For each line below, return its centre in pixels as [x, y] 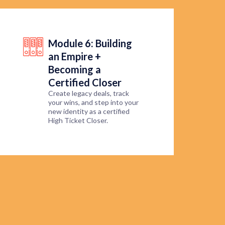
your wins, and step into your [93, 102]
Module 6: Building [90, 43]
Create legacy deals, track [89, 93]
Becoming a [75, 70]
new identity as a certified [89, 111]
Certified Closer [85, 83]
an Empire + [75, 57]
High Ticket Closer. [78, 121]
